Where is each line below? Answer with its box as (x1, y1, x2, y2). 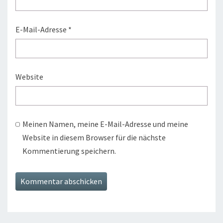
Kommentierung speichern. (22, 146, 116, 156)
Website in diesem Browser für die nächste (22, 132, 166, 143)
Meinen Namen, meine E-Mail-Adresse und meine (22, 119, 189, 129)
